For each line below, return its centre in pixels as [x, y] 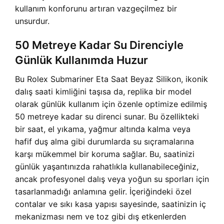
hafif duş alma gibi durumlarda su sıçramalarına [104, 142]
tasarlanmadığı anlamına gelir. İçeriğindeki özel [103, 192]
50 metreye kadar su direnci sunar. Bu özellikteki [107, 117]
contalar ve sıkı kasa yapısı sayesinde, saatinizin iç [110, 204]
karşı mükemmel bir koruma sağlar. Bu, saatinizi [105, 154]
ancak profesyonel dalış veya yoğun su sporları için [112, 179]
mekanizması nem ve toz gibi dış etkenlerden [100, 217]
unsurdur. [32, 21]
